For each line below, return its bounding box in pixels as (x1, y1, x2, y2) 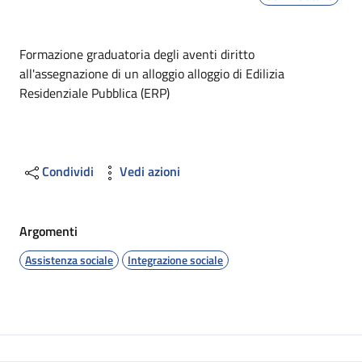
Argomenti (19, 221, 78, 241)
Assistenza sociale (25, 250, 113, 268)
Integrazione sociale (128, 250, 223, 268)
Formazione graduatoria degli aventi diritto (19, 44, 255, 64)
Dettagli (19, 20, 107, 60)
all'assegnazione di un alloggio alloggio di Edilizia (19, 63, 284, 83)
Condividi (42, 161, 94, 181)
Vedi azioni (120, 161, 180, 181)
